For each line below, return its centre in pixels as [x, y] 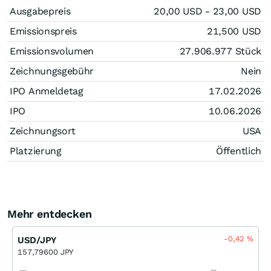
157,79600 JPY [46, 252]
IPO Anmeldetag [47, 91]
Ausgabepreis [40, 11]
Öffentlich [239, 151]
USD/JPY [37, 240]
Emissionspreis [43, 31]
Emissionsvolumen [52, 51]
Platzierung [36, 151]
